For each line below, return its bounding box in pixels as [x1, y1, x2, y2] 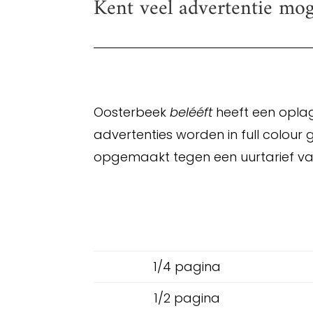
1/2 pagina [154, 289, 221, 307]
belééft [166, 103, 213, 121]
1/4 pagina [153, 257, 221, 275]
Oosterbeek [94, 103, 167, 121]
